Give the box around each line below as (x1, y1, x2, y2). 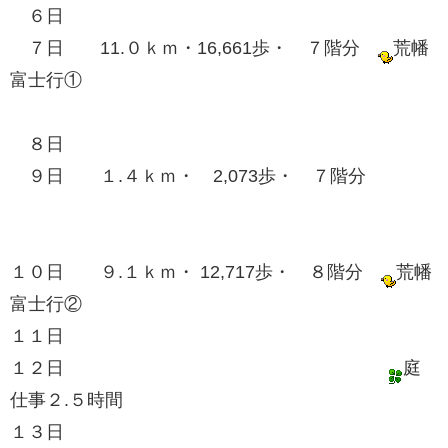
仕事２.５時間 (10, 390, 231, 411)
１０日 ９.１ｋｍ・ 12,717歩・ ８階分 (10, 262, 381, 283)
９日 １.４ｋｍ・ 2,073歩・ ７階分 (10, 166, 438, 187)
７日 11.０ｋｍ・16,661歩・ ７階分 (10, 38, 378, 59)
